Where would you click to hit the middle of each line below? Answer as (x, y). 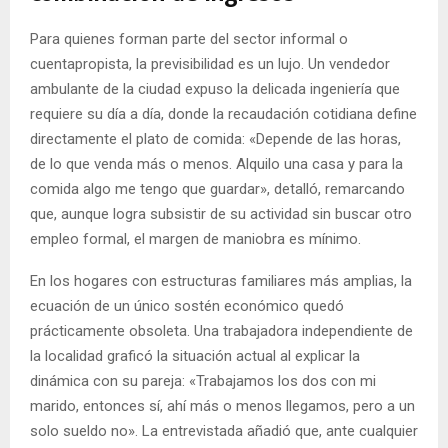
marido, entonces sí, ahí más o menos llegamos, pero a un (222, 406)
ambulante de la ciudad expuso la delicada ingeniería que (215, 89)
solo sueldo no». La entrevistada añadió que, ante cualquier (224, 431)
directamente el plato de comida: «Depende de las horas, (215, 139)
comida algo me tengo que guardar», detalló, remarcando (217, 189)
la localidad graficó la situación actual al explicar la (195, 356)
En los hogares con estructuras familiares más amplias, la (221, 281)
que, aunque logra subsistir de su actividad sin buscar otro (221, 214)
